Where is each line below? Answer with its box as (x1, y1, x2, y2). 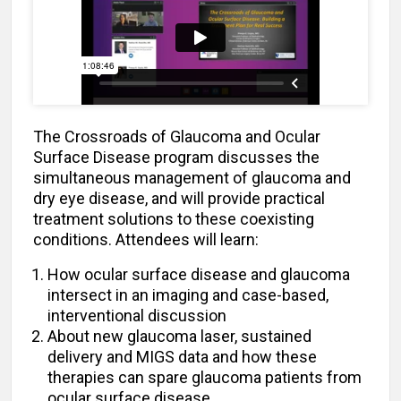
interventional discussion (47, 306, 226, 326)
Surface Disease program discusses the (33, 148, 320, 167)
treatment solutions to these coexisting (33, 209, 314, 229)
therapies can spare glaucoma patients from (47, 368, 362, 388)
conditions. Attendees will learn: (33, 230, 259, 250)
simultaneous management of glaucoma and (33, 168, 351, 188)
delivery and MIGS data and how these (47, 347, 317, 367)
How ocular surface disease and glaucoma (47, 265, 350, 285)
